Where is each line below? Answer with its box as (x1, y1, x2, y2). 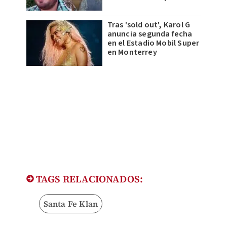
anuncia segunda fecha (107, 28, 193, 40)
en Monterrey (107, 47, 157, 58)
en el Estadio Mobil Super (107, 37, 200, 49)
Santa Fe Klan (43, 198, 98, 210)
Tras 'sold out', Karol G (107, 19, 191, 31)
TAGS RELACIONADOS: (33, 172, 143, 186)
